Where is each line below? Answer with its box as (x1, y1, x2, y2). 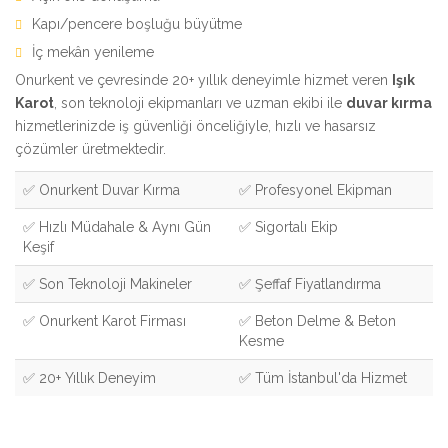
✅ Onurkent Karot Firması (23, 312, 186, 329)
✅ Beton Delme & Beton (239, 312, 396, 329)
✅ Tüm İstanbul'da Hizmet (239, 369, 407, 386)
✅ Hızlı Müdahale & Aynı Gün (23, 218, 211, 235)
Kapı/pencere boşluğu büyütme (32, 15, 242, 32)
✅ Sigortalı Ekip (239, 218, 338, 235)
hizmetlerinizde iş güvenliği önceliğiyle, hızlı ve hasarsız (15, 117, 376, 134)
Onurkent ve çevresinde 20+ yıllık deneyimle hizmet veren (15, 71, 392, 88)
